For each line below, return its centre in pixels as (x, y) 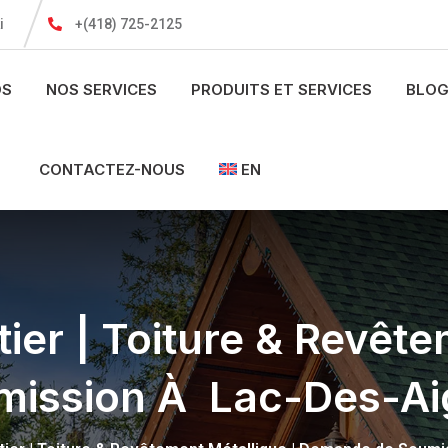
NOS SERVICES (101, 89)
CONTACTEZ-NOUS (111, 169)
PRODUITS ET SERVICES (281, 89)
